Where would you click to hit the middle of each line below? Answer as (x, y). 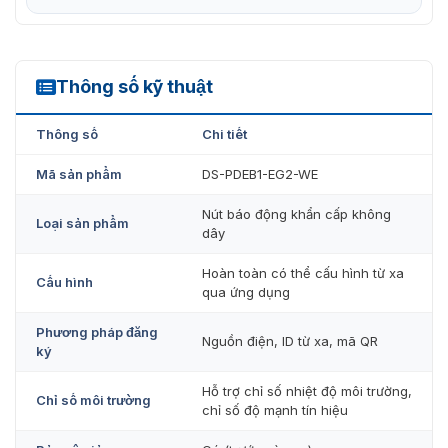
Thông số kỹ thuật (134, 86)
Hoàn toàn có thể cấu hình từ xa (303, 272)
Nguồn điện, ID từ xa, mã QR (290, 340)
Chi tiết (224, 133)
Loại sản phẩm (82, 222)
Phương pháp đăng (97, 331)
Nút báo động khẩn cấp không (296, 213)
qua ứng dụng (246, 291)
